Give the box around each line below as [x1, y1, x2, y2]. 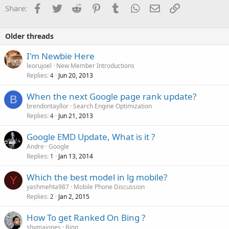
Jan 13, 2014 [58, 152, 93, 161]
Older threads [5, 31, 54, 41]
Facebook [42, 2, 76, 13]
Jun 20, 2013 [58, 71, 93, 80]
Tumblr [120, 2, 146, 13]
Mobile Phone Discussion [74, 182, 145, 192]
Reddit [81, 2, 104, 13]
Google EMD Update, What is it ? [27, 131, 155, 143]
